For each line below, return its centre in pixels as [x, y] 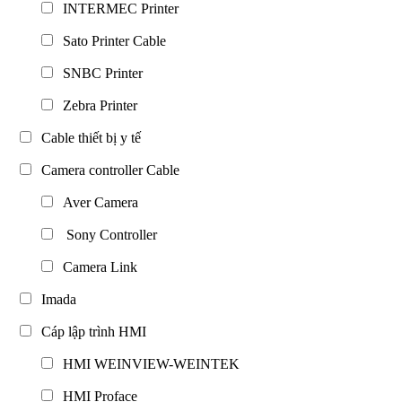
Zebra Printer [96, 105]
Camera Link [96, 267]
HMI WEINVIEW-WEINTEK [148, 363]
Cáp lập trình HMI [90, 331]
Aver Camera [97, 202]
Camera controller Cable [107, 170]
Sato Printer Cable [111, 40]
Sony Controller [106, 234]
